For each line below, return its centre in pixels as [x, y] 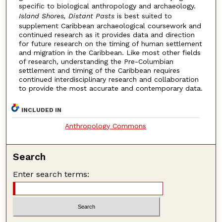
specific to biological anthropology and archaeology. [107, 6]
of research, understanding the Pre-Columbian [96, 61]
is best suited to [143, 16]
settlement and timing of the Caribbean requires [99, 70]
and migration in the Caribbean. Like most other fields [110, 52]
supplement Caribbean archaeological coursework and [110, 26]
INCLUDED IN [42, 110]
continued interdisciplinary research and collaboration [109, 79]
